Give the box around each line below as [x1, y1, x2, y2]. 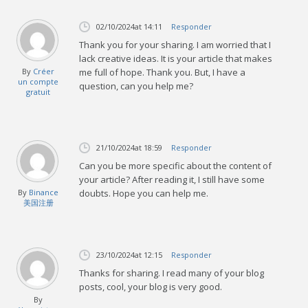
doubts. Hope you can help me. [79, 186, 209, 199]
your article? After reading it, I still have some [79, 173, 265, 186]
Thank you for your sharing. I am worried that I [79, 38, 272, 51]
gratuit [26, 86, 51, 97]
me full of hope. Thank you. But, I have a [79, 65, 246, 78]
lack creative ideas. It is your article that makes [79, 52, 273, 65]
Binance [29, 186, 59, 197]
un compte [18, 76, 59, 87]
